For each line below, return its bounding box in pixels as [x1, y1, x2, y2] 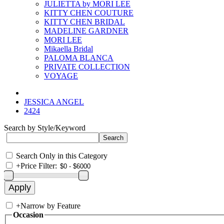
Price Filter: [20, 161, 57, 170]
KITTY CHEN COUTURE [44, 8, 133, 17]
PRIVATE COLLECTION [44, 62, 130, 71]
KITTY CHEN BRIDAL [44, 17, 125, 26]
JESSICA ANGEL [24, 97, 84, 106]
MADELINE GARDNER [44, 26, 128, 35]
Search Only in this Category [16, 151, 107, 160]
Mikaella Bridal [44, 44, 93, 53]
